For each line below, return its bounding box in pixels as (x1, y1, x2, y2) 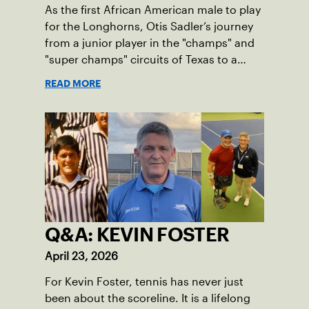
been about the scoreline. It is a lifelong (45, 292, 250, 305)
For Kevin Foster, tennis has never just (45, 276, 243, 288)
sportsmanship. (45, 103, 127, 116)
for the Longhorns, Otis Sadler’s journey (45, 21, 253, 33)
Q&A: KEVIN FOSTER (45, 228, 230, 242)
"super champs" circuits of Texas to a (45, 54, 237, 66)
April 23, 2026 (45, 250, 118, 263)
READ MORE (45, 80, 101, 88)
